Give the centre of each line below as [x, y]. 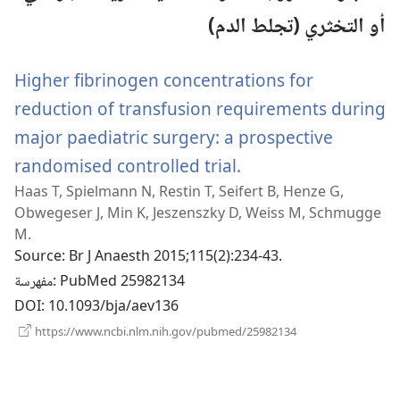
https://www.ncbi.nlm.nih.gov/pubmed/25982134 [164, 331]
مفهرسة [33, 282]
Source [38, 257]
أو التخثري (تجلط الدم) [297, 27]
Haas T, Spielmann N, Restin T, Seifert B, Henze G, [179, 191]
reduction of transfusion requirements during [200, 108]
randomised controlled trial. [128, 165]
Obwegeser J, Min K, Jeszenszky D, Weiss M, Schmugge [198, 212]
